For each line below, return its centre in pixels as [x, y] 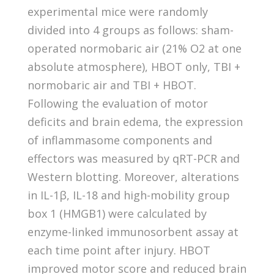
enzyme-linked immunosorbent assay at [133, 231]
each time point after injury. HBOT [119, 250]
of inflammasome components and [120, 140]
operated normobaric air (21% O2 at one [134, 48]
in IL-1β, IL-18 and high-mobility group [128, 195]
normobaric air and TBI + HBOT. [112, 85]
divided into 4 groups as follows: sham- [130, 30]
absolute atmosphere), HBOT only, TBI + [134, 66]
